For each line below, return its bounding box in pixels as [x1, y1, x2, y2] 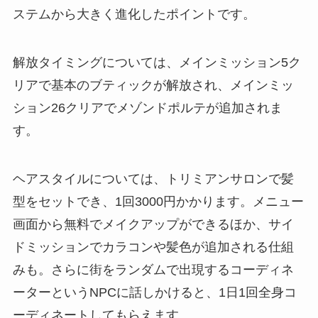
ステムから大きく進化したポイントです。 [12, 7, 256, 22]
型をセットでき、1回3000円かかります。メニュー [12, 194, 304, 209]
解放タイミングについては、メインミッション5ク [12, 55, 301, 70]
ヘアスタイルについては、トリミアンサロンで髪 [12, 172, 294, 187]
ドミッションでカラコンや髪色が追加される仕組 [12, 240, 294, 255]
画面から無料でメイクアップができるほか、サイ [12, 217, 294, 232]
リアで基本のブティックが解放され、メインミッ [12, 78, 294, 93]
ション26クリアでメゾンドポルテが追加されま [12, 101, 283, 116]
